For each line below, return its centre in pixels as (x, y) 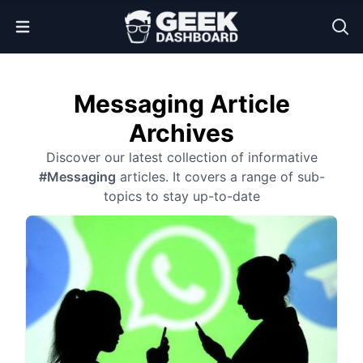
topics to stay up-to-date (181, 196)
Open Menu (53, 24)
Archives (181, 133)
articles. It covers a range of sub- (220, 177)
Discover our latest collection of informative (181, 157)
